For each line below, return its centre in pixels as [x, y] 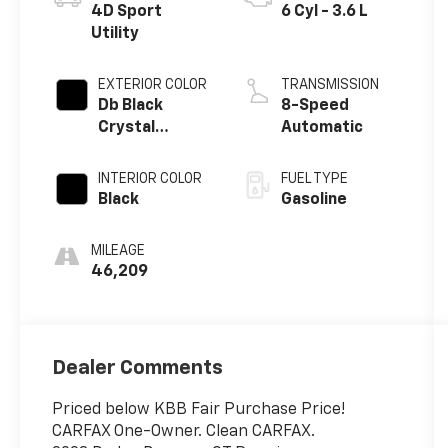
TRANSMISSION [329, 85]
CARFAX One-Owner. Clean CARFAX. [184, 432]
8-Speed [314, 106]
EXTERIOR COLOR [153, 85]
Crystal [127, 128]
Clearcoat [137, 150]
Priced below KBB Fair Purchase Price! [199, 410]
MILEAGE [118, 251]
